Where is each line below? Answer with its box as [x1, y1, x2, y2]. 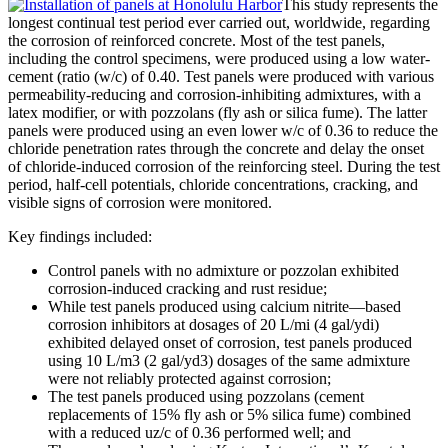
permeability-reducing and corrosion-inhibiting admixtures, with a [8, 85, 421, 103]
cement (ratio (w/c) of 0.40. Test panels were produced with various [8, 67, 434, 85]
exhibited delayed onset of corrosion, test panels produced [48, 333, 412, 351]
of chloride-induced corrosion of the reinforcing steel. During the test [8, 157, 440, 175]
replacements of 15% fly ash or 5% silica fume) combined [48, 405, 411, 423]
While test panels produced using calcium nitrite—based [48, 297, 401, 315]
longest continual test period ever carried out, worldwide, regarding [8, 13, 430, 31]
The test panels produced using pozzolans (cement [48, 387, 364, 405]
